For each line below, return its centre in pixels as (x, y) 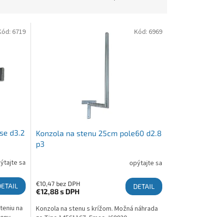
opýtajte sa (146, 163)
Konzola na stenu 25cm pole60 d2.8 (99, 133)
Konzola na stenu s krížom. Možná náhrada (97, 209)
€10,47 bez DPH (58, 183)
